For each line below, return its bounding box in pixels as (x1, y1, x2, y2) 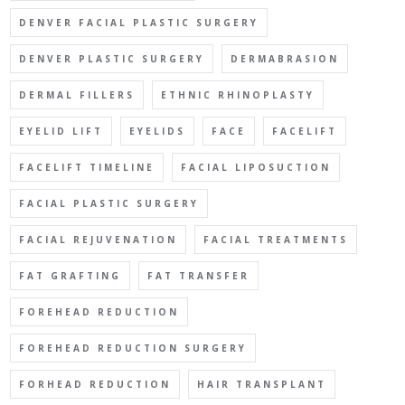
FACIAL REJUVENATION (19, 233, 178, 247)
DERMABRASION (231, 52, 340, 66)
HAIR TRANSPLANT (197, 378, 327, 391)
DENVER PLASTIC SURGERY (19, 52, 205, 66)
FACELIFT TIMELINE (19, 161, 155, 174)
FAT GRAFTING (19, 269, 122, 283)
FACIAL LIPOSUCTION (181, 161, 332, 174)
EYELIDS (129, 125, 186, 138)
